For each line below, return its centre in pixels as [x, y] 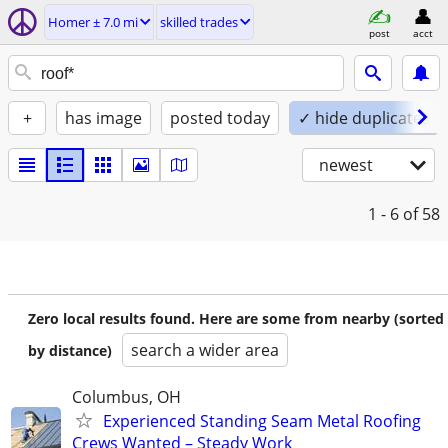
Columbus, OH [126, 397]
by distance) [70, 350]
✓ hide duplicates [364, 118]
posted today [220, 118]
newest [346, 165]
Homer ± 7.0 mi [93, 22]
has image [103, 118]
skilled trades [199, 22]
